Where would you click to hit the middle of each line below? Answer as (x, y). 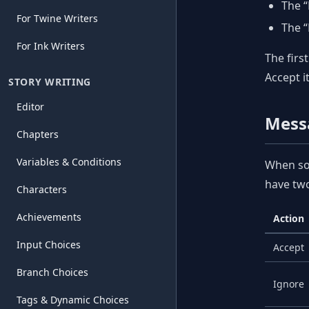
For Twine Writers (57, 18)
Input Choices (49, 245)
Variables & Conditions (69, 162)
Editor (30, 107)
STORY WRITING (50, 82)
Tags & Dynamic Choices (73, 300)
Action (289, 218)
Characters (42, 189)
